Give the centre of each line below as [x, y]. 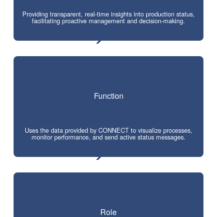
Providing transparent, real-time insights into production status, [108, 14]
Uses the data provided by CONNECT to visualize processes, [108, 130]
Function [108, 95]
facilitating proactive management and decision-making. [108, 21]
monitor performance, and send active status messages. [108, 137]
